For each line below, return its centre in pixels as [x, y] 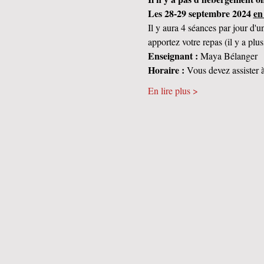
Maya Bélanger [227, 56]
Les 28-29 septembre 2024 [200, 13]
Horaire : [166, 70]
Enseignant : [173, 56]
